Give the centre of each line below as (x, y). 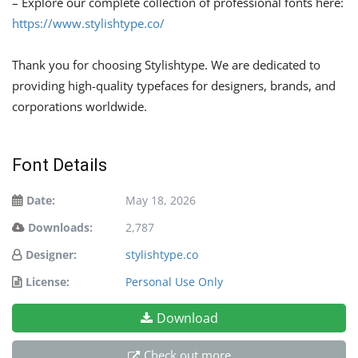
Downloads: (60, 228)
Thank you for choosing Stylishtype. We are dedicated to (166, 65)
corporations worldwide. (80, 107)
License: (48, 282)
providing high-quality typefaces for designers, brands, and (174, 86)
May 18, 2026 (161, 201)
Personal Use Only (174, 282)
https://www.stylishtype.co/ (88, 24)
